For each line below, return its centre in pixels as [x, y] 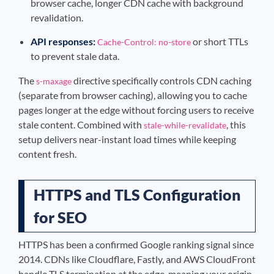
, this [236, 124]
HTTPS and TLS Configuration [137, 194]
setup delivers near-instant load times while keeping [127, 139]
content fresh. [47, 154]
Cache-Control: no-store [144, 42]
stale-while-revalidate [185, 125]
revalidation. [57, 17]
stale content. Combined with [81, 124]
